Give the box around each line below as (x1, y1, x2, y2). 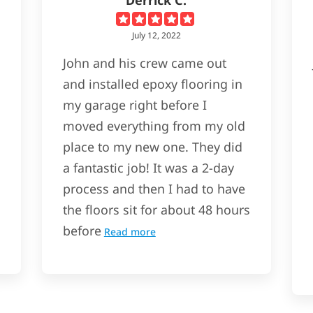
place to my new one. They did (62, 138, 242, 155)
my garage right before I (62, 96, 207, 113)
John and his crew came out (62, 54, 226, 71)
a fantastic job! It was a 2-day (62, 159, 234, 176)
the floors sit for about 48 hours (62, 201, 250, 218)
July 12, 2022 (131, 29, 181, 41)
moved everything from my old (62, 117, 245, 134)
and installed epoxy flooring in (62, 75, 242, 92)
